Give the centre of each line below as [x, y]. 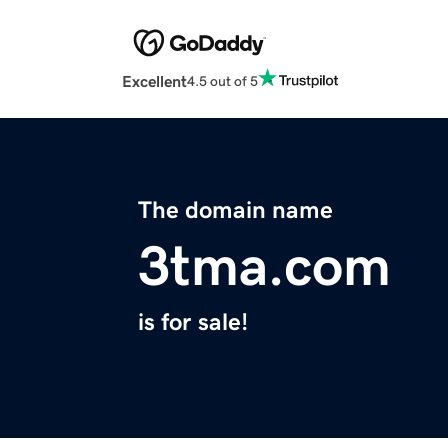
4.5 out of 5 [222, 80]
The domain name [235, 210]
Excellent [154, 81]
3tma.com [264, 266]
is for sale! [193, 322]
